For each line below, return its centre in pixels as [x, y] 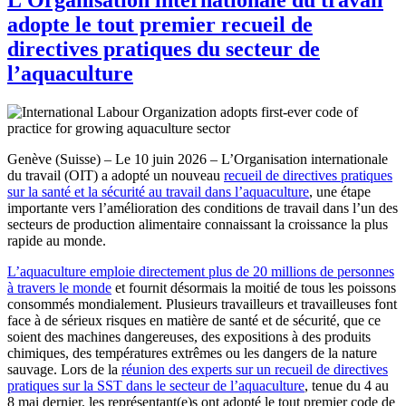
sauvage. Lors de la [64, 369]
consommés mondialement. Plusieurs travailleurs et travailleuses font [202, 304]
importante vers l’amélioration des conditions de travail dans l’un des [203, 208]
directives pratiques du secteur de [164, 48]
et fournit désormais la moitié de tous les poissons [254, 287]
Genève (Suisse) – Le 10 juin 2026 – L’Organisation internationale [198, 159]
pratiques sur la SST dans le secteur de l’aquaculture [156, 385]
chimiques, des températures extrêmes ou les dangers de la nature [192, 353]
